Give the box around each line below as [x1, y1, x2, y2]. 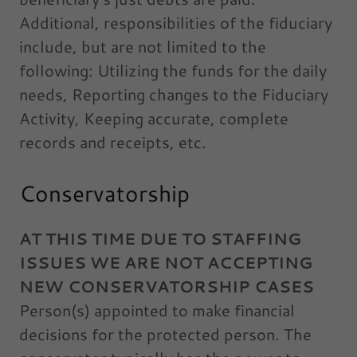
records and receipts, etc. [19, 131, 210, 154]
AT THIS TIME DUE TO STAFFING [19, 227, 301, 250]
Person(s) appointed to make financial [19, 299, 295, 322]
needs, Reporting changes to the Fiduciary [19, 83, 328, 106]
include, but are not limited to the [19, 35, 266, 58]
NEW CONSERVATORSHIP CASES [19, 275, 314, 298]
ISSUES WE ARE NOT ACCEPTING [19, 251, 312, 274]
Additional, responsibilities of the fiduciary [19, 11, 332, 34]
